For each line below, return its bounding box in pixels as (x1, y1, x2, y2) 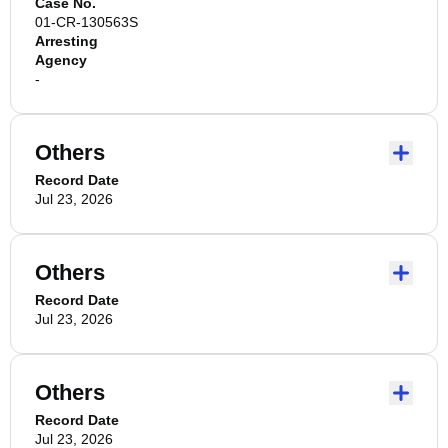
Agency (35, 52, 87, 68)
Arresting (35, 33, 98, 49)
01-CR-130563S (35, 14, 138, 30)
